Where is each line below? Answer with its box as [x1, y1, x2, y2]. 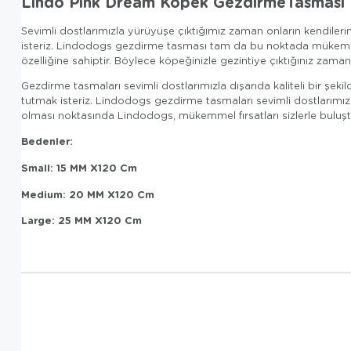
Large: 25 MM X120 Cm [21, 213, 142, 228]
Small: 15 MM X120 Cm [21, 160, 137, 175]
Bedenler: [21, 134, 73, 149]
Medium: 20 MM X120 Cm [21, 186, 154, 201]
